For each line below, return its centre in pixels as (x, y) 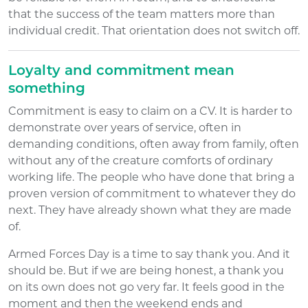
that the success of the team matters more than (142, 14)
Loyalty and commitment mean (121, 71)
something (47, 89)
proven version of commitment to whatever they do (152, 193)
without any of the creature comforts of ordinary (141, 160)
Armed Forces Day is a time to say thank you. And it (149, 254)
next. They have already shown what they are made (150, 210)
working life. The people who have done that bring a (151, 177)
